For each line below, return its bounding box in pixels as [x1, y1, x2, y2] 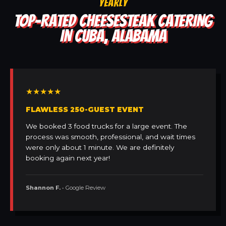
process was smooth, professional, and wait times [26, 133, 195, 141]
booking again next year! [26, 154, 110, 162]
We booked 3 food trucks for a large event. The [26, 122, 187, 131]
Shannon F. [26, 184, 61, 192]
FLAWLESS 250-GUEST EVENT [26, 105, 144, 114]
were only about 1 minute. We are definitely [26, 143, 174, 152]
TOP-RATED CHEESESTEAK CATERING [14, 12, 212, 30]
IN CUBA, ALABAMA [60, 27, 166, 45]
